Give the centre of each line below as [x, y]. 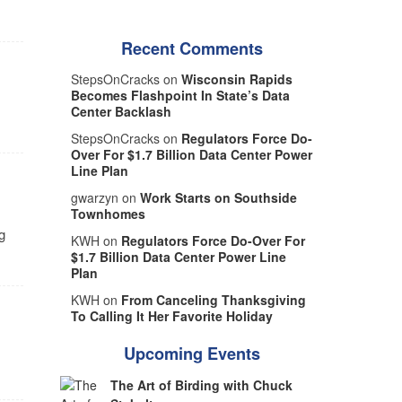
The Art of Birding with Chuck [201, 385]
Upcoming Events [192, 354]
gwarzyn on [105, 198]
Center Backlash [121, 112]
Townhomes [108, 214]
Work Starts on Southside [218, 198]
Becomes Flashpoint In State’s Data [180, 96]
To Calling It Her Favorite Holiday [171, 316]
